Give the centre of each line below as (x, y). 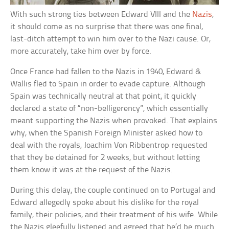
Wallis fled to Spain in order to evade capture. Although (108, 84)
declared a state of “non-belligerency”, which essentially (109, 109)
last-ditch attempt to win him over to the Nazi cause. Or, (111, 39)
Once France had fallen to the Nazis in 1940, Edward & (106, 72)
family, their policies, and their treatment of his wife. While (114, 215)
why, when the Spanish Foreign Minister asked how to (107, 133)
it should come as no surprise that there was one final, (107, 27)
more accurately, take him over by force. (81, 52)
